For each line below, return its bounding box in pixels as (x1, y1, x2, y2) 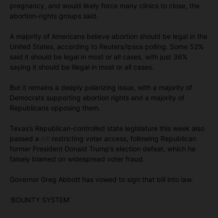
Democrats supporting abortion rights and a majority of (10, 93, 184, 102)
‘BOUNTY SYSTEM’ (10, 195, 71, 204)
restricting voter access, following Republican (50, 134, 196, 143)
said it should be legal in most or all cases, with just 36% (10, 52, 187, 61)
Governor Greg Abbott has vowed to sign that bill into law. (10, 175, 193, 183)
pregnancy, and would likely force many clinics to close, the (10, 1, 200, 10)
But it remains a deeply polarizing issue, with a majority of (10, 83, 192, 91)
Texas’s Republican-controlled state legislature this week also (10, 124, 204, 132)
